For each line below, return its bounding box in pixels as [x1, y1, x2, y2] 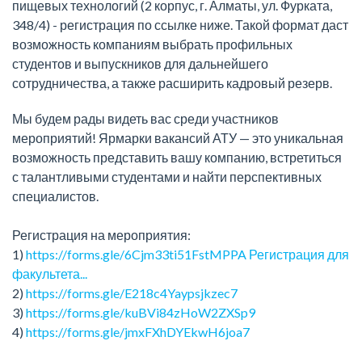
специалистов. [12, 187, 99, 204]
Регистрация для [249, 246, 349, 262]
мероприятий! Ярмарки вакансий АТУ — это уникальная [12, 129, 343, 145]
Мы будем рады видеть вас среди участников [12, 110, 279, 126]
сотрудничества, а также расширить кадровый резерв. [12, 74, 332, 90]
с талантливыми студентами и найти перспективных [12, 168, 322, 184]
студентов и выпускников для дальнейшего [12, 55, 268, 71]
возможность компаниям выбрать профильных [12, 36, 293, 52]
